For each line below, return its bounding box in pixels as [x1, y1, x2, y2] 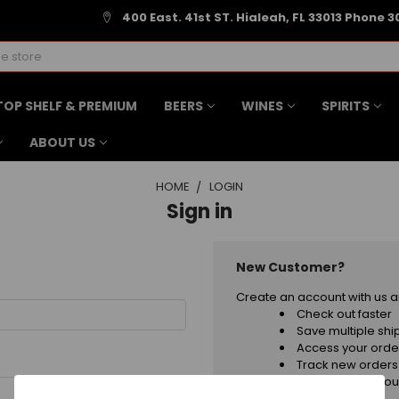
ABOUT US [28, 133, 95, 151]
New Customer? [236, 258, 346, 277]
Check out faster [297, 305, 393, 323]
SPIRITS [321, 96, 370, 115]
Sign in [167, 198, 232, 226]
